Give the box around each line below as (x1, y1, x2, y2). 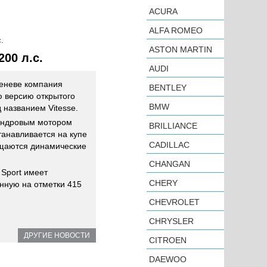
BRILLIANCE (149, 121, 197, 131)
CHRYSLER (149, 216, 194, 226)
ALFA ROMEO (149, 26, 203, 35)
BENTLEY (149, 83, 187, 92)
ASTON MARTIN (149, 45, 212, 54)
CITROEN (149, 235, 187, 245)
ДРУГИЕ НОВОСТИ (24, 231, 90, 240)
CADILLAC (149, 140, 190, 150)
